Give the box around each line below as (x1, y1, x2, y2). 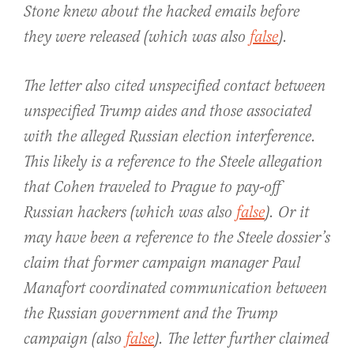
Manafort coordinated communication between (24, 278, 327, 299)
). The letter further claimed (154, 329, 329, 349)
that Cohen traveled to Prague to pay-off (24, 177, 281, 198)
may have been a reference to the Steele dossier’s (24, 228, 330, 248)
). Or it (265, 202, 309, 223)
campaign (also (24, 329, 126, 349)
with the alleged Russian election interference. (24, 126, 316, 147)
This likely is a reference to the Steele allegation (24, 152, 322, 172)
